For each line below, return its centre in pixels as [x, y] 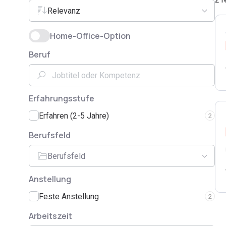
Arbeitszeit [50, 216]
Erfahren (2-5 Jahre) [74, 116]
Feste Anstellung [69, 196]
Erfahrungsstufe [62, 98]
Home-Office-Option [90, 36]
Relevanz [64, 11]
